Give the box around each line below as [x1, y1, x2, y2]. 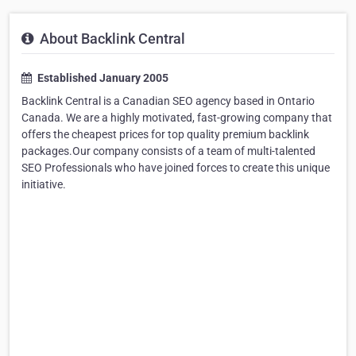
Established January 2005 [35, 72, 168, 85]
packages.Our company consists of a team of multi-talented [21, 145, 315, 158]
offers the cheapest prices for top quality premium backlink [21, 128, 309, 141]
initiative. [21, 178, 66, 192]
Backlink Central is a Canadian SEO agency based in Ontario [21, 95, 315, 108]
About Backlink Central [37, 30, 185, 48]
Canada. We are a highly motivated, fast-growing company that [21, 111, 332, 125]
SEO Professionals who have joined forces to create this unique [21, 161, 330, 175]
